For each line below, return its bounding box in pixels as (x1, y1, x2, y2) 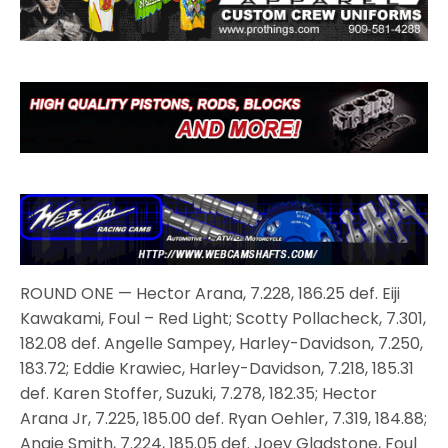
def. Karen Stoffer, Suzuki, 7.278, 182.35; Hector (20, 381, 377, 405)
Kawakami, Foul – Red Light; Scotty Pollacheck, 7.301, (20, 306, 426, 330)
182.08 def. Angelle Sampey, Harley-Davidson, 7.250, (20, 331, 423, 355)
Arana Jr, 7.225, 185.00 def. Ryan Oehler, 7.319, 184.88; (20, 406, 427, 430)
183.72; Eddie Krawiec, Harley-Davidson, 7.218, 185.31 (20, 356, 414, 380)
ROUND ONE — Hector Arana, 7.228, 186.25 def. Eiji (20, 281, 400, 305)
